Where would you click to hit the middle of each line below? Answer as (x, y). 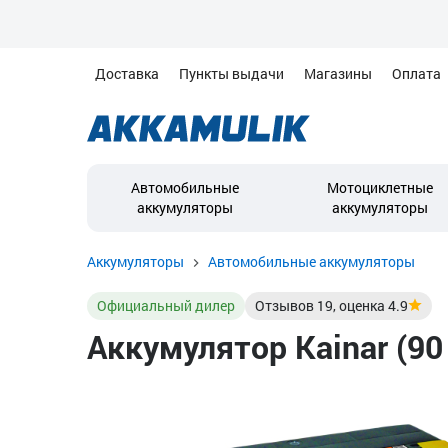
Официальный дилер (166, 305)
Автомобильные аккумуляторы (311, 261)
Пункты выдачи (231, 73)
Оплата (416, 73)
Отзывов (286, 305)
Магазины (338, 73)
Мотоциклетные (379, 187)
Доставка (127, 73)
